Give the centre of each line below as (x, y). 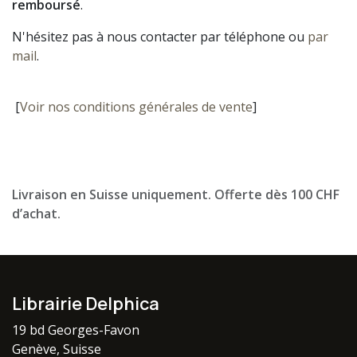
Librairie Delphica (86, 304)
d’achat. (36, 214)
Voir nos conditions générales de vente (136, 107)
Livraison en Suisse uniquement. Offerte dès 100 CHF (176, 195)
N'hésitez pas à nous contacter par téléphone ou (160, 37)
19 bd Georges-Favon (76, 330)
